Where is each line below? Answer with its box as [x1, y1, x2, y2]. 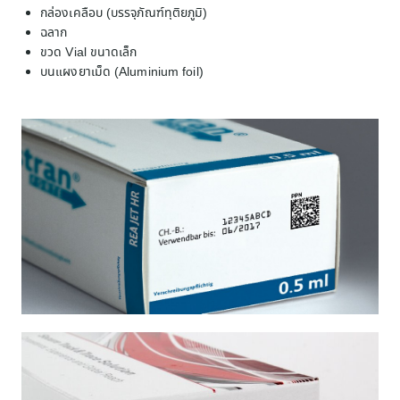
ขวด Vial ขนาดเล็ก [40, 44, 137, 62]
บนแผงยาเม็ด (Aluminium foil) [40, 63, 204, 81]
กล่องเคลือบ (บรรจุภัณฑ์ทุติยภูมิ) [40, 4, 208, 22]
